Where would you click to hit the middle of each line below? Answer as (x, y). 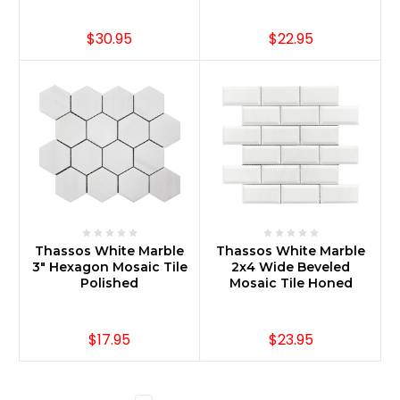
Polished (109, 283)
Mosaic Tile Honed (291, 283)
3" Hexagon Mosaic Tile (109, 267)
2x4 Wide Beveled (291, 267)
